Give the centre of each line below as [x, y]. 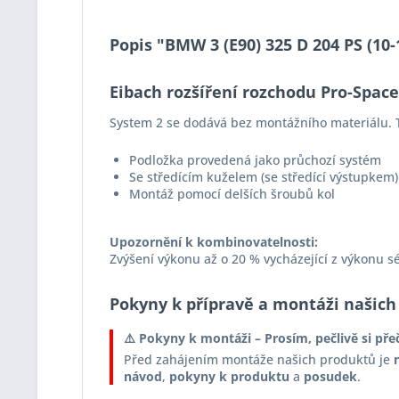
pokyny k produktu [229, 376]
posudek [330, 376]
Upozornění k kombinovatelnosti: [214, 242]
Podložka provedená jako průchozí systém [255, 160]
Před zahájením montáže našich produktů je [259, 359]
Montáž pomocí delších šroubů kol [232, 194]
